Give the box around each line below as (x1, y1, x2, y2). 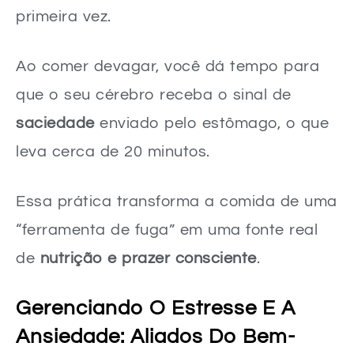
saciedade (16, 115, 95, 131)
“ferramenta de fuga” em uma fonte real (16, 221, 318, 238)
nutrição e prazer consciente (40, 250, 257, 266)
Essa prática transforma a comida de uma (16, 193, 337, 209)
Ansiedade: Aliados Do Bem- (16, 326, 296, 347)
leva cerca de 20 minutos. (16, 143, 210, 160)
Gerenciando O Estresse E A (16, 297, 296, 318)
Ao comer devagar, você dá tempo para (16, 58, 319, 74)
